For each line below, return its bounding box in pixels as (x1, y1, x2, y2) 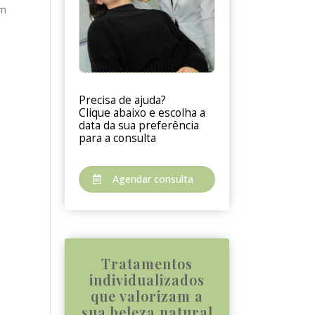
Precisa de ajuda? (79, 92, 167, 108)
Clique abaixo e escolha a (79, 105, 206, 120)
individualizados (89, 270, 205, 289)
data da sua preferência (79, 117, 200, 133)
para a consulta (79, 130, 157, 146)
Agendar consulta (112, 172, 194, 186)
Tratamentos (101, 254, 193, 273)
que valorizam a (91, 286, 204, 305)
